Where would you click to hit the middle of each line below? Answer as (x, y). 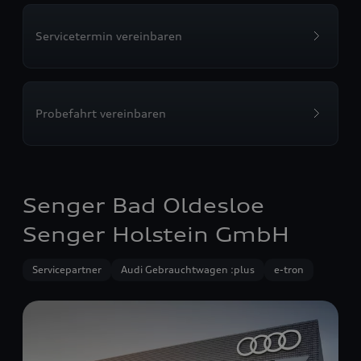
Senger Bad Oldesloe (143, 205)
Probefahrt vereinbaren (101, 113)
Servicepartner (67, 270)
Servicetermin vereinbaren (109, 36)
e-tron (289, 270)
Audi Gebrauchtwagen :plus (188, 270)
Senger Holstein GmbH (156, 234)
